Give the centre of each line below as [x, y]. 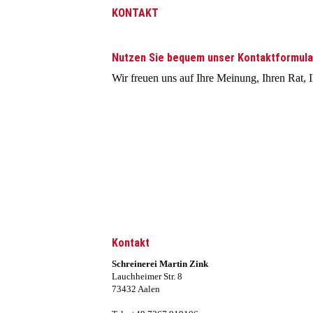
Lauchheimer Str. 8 [147, 276]
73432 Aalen [136, 289]
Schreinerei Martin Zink [160, 264]
